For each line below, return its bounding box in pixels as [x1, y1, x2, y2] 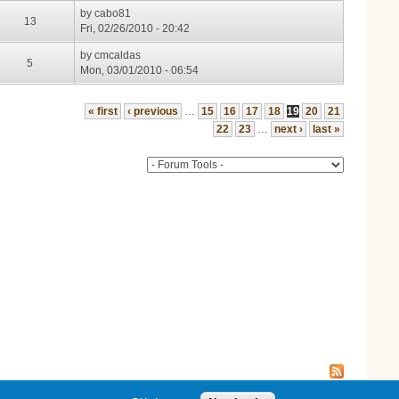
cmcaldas [94, 49, 142, 62]
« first [88, 104, 118, 118]
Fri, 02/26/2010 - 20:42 [80, 22, 191, 36]
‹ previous [127, 104, 178, 118]
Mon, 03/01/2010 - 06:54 [80, 64, 199, 77]
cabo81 [94, 7, 132, 20]
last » [313, 122, 340, 135]
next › [274, 122, 303, 135]
